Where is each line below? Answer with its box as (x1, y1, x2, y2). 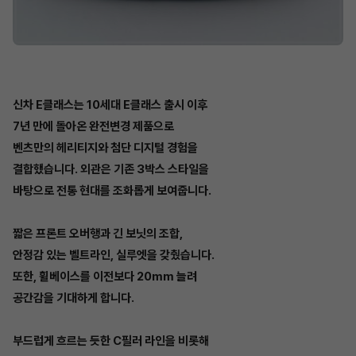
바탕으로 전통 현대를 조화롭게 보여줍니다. (13, 183, 211, 198)
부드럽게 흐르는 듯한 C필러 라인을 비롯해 (13, 333, 209, 348)
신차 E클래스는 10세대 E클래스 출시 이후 (13, 97, 207, 112)
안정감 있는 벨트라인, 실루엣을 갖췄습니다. (13, 247, 215, 262)
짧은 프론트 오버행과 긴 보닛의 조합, (13, 226, 183, 241)
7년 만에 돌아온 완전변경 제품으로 (13, 118, 174, 133)
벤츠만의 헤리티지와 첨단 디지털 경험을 (13, 140, 198, 155)
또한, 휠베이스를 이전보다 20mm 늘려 (13, 269, 197, 284)
